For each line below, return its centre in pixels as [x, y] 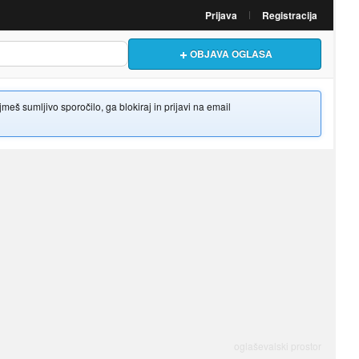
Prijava [222, 15]
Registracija [290, 15]
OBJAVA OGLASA [231, 53]
